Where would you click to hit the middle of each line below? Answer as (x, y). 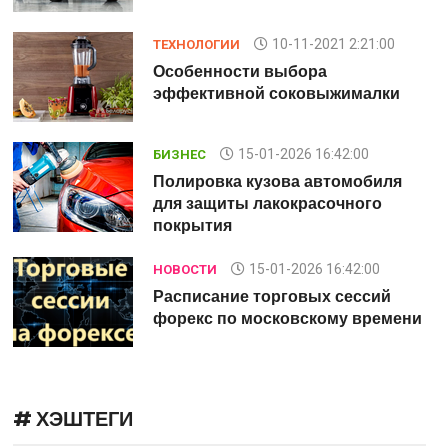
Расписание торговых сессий (271, 296)
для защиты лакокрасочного (267, 203)
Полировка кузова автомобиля (277, 181)
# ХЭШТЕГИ (72, 419)
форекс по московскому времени (287, 318)
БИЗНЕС (179, 154)
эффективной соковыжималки (276, 93)
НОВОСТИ (184, 269)
